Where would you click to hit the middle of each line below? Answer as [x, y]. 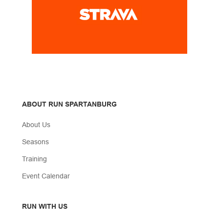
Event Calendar [46, 176]
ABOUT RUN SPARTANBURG [69, 104]
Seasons [35, 142]
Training [34, 159]
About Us [36, 124]
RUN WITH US [44, 206]
